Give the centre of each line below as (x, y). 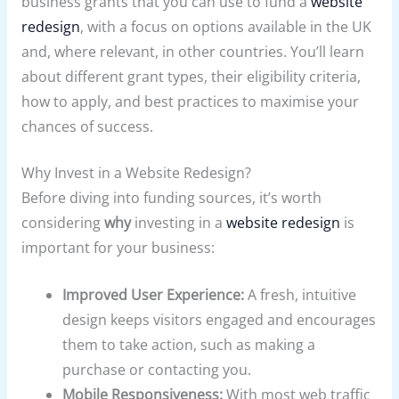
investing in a (178, 223)
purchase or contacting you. (157, 370)
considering (62, 223)
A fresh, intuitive (301, 295)
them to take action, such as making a (189, 345)
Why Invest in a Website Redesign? (136, 173)
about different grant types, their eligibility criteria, (191, 76)
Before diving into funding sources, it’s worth (171, 198)
